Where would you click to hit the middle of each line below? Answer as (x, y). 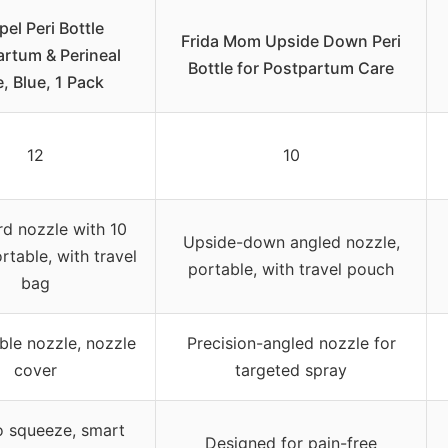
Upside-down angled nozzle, (291, 241)
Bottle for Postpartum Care (291, 67)
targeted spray (291, 369)
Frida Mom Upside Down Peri (291, 40)
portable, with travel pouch (291, 268)
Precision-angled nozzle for (291, 342)
